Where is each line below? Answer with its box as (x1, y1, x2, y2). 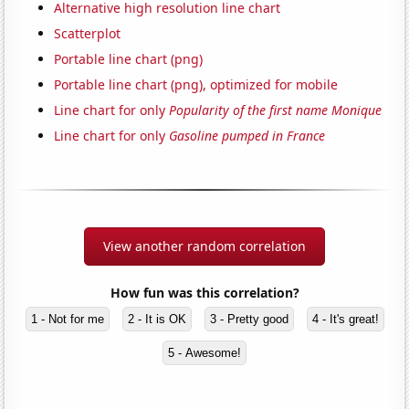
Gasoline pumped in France (169, 126, 326, 144)
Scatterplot (54, 24, 121, 42)
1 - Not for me (30, 311, 104, 326)
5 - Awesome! (168, 345, 241, 360)
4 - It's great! (311, 311, 379, 326)
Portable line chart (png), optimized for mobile (54, 75, 339, 93)
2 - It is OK (127, 311, 186, 326)
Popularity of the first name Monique (169, 100, 383, 119)
